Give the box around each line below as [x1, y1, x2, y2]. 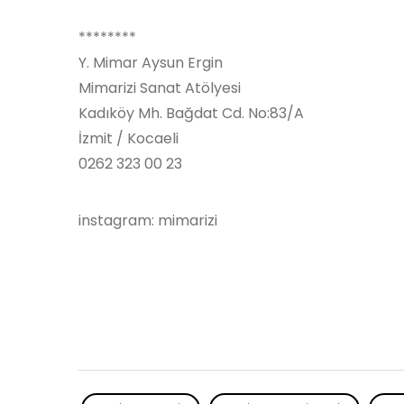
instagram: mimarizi [78, 210, 217, 231]
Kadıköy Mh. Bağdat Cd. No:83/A [78, 103, 304, 124]
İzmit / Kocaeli [78, 128, 179, 149]
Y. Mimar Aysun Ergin [78, 52, 223, 73]
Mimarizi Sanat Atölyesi [78, 78, 241, 98]
